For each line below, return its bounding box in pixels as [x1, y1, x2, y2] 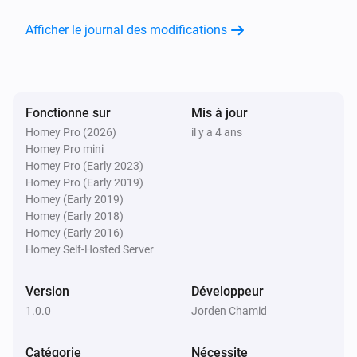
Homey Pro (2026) [25, 125, 116, 139]
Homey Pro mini [25, 142, 104, 155]
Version [25, 283, 69, 299]
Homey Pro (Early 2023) [25, 159, 143, 172]
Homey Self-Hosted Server [25, 242, 154, 256]
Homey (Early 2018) [25, 209, 124, 222]
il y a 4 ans [191, 125, 242, 139]
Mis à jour [191, 104, 248, 120]
